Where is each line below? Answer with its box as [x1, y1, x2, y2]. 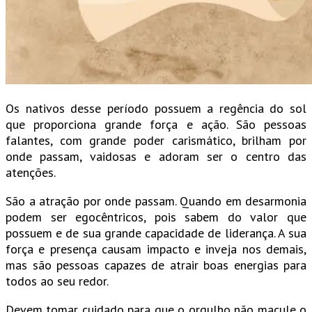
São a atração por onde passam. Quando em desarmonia [6, 193, 306, 210]
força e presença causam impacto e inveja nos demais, [6, 241, 306, 258]
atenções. [6, 164, 56, 181]
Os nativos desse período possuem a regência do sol [6, 100, 306, 117]
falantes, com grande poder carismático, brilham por [6, 132, 306, 149]
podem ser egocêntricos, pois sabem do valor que [6, 209, 306, 226]
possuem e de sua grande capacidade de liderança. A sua [6, 225, 306, 242]
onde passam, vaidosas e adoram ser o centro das [6, 148, 306, 165]
